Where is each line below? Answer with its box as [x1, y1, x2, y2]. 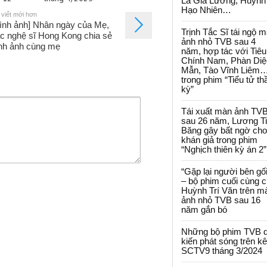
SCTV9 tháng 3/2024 [181, 246, 262, 256]
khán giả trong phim [181, 135, 257, 145]
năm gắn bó [181, 204, 227, 215]
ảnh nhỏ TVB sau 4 [181, 36, 256, 46]
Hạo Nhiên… [181, 5, 231, 15]
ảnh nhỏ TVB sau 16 [181, 195, 260, 205]
